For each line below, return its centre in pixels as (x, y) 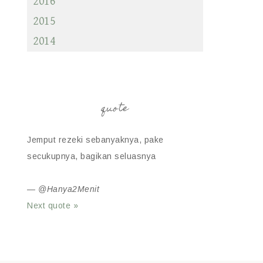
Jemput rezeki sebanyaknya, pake (95, 140)
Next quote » (53, 205)
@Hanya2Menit (69, 189)
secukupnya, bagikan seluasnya (92, 156)
